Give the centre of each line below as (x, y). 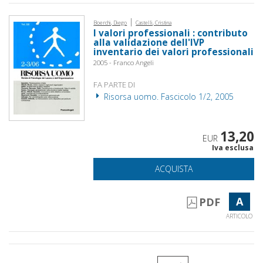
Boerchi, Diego (110, 22)
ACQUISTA (174, 168)
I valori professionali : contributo (171, 33)
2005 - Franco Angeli (124, 62)
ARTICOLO (240, 216)
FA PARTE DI (114, 84)
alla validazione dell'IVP (149, 42)
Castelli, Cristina (154, 22)
